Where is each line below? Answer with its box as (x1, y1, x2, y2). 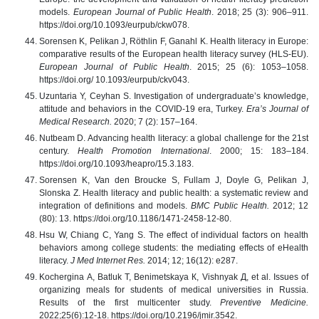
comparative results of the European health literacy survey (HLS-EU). (39, 48, 308, 59)
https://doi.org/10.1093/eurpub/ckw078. (39, 19, 189, 30)
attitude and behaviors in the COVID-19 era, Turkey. (39, 103, 246, 114)
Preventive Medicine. (220, 297, 309, 308)
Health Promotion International (78, 145, 209, 156)
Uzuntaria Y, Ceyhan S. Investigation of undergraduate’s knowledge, (39, 90, 308, 101)
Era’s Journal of (246, 103, 309, 114)
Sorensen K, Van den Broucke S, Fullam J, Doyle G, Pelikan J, (39, 174, 308, 185)
